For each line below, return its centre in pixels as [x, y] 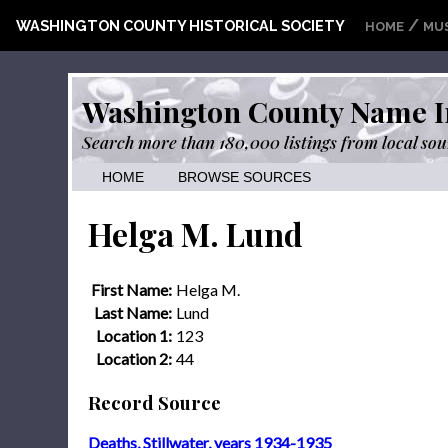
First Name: [131, 289]
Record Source [154, 402]
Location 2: [134, 358]
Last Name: [133, 312]
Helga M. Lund [195, 234]
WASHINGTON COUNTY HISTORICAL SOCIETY [180, 25]
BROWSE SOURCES [244, 177]
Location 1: [134, 335]
